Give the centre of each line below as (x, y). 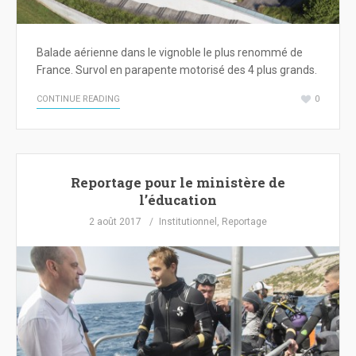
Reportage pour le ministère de (178, 182)
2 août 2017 (115, 222)
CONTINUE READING (78, 99)
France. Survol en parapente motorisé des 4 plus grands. (177, 70)
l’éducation (178, 200)
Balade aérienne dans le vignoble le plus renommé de (170, 53)
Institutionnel (188, 222)
